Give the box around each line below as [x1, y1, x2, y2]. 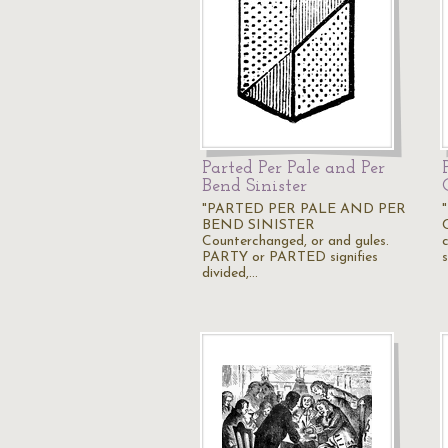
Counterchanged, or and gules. [202, 234, 389, 249]
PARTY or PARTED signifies [202, 250, 378, 265]
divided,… [202, 266, 258, 281]
